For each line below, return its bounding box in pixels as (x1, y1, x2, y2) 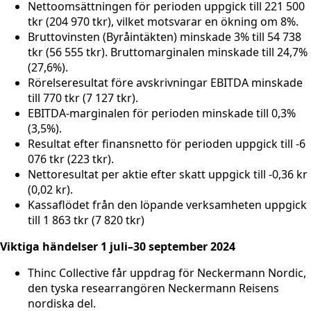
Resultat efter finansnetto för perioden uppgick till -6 (28, 136, 305, 152)
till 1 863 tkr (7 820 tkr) (28, 212, 144, 228)
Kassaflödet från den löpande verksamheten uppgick (28, 197, 307, 213)
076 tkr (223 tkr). (28, 151, 114, 167)
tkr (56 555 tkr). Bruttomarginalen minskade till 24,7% (28, 44, 308, 60)
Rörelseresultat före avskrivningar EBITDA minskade (28, 75, 303, 91)
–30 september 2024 (128, 239, 235, 255)
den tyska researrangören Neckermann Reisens (28, 280, 279, 296)
